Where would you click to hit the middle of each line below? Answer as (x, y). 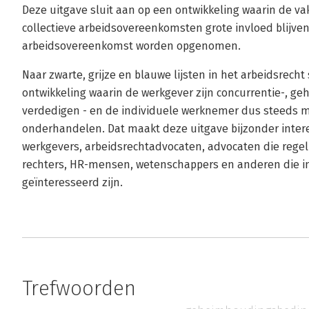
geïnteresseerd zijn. (72, 182)
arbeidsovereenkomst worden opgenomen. (131, 46)
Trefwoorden (79, 288)
